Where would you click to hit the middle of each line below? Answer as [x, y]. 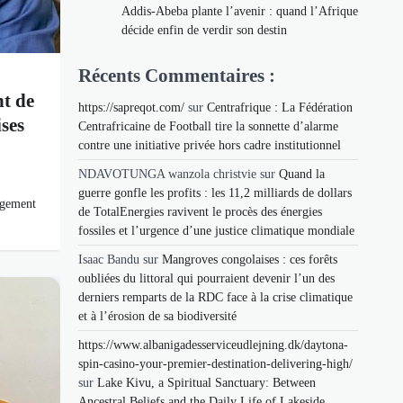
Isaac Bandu [109, 259]
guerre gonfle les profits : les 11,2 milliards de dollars [215, 193]
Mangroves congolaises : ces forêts [250, 259]
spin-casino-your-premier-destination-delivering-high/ [215, 363]
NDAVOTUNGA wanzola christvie [167, 174]
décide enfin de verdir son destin [204, 30]
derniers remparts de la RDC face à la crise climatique [215, 297]
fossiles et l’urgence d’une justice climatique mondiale [216, 230]
